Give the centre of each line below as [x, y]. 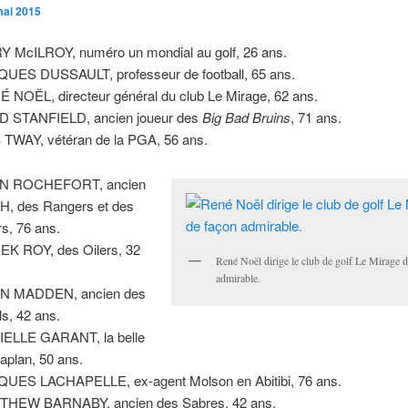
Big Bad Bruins [247, 117]
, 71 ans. [316, 117]
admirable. [239, 277]
